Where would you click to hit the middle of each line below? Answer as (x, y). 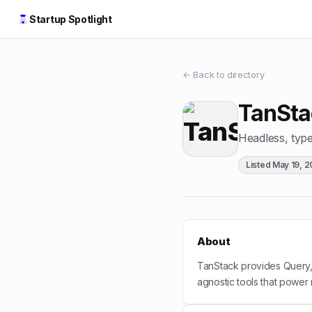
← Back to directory (224, 75)
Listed (259, 165)
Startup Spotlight (71, 19)
